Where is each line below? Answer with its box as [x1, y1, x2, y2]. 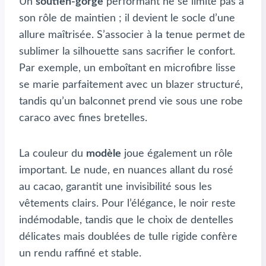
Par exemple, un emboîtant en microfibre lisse [19, 63, 236, 74]
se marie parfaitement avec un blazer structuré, [19, 80, 243, 91]
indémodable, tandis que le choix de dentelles [19, 215, 233, 226]
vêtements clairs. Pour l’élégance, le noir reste [19, 198, 236, 210]
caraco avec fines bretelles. [19, 113, 147, 124]
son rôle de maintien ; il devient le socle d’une [19, 13, 235, 24]
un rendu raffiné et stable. [19, 248, 141, 259]
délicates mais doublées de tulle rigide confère [19, 232, 237, 243]
